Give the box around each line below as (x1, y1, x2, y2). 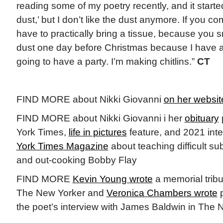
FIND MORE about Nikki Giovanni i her (16, 113, 185, 124)
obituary (184, 113, 219, 124)
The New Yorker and (16, 188, 107, 199)
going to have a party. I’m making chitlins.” (16, 56, 197, 67)
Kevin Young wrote (72, 174, 153, 185)
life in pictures (68, 127, 127, 138)
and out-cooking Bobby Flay (16, 155, 137, 166)
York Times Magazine (16, 141, 109, 152)
